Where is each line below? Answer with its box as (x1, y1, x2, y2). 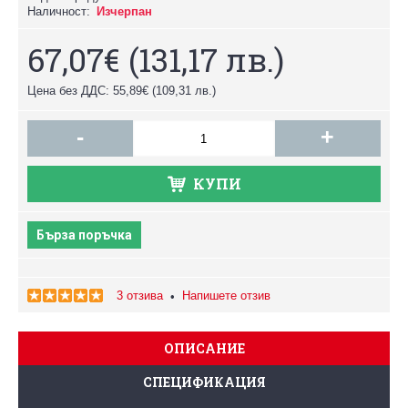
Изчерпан (97, 5, 152, 18)
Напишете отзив (182, 289, 270, 302)
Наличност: (27, 5, 90, 18)
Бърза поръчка (36, 228, 132, 242)
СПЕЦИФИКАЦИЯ (142, 373, 266, 391)
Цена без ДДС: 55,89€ (27, 84, 148, 97)
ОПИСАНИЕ (163, 340, 245, 357)
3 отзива (117, 289, 163, 302)
